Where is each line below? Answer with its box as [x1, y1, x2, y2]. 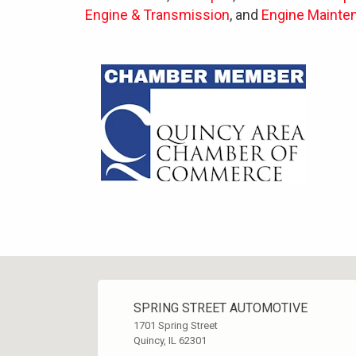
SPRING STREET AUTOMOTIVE [133, 300, 308, 315]
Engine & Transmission [85, 6, 230, 23]
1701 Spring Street [133, 319, 218, 331]
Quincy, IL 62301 [133, 335, 207, 346]
